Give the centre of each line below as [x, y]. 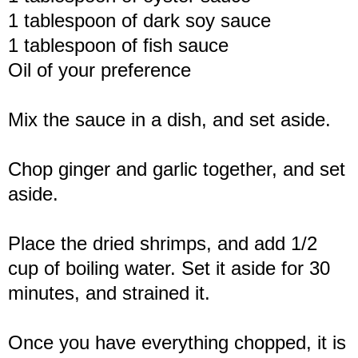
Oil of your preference [99, 70]
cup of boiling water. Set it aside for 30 [169, 268]
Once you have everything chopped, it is [177, 342]
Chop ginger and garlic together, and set [177, 169]
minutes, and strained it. [112, 292]
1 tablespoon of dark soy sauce [139, 20]
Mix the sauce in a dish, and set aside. [169, 119]
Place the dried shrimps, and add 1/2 [163, 243]
